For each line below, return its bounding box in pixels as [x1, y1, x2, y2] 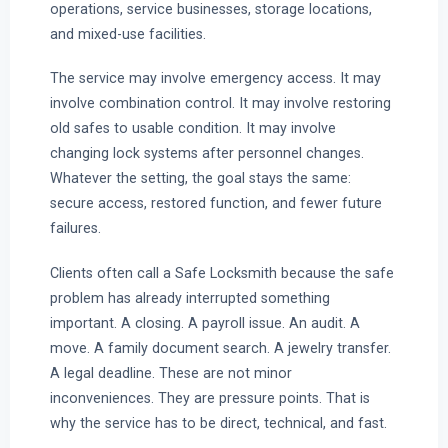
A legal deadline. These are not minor [49, 364, 292, 381]
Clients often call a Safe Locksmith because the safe [49, 264, 394, 281]
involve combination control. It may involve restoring [49, 95, 391, 112]
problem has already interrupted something [49, 289, 330, 306]
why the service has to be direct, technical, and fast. [49, 414, 387, 431]
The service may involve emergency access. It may [49, 70, 381, 87]
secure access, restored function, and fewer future [49, 195, 382, 212]
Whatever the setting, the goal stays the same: [49, 170, 351, 187]
